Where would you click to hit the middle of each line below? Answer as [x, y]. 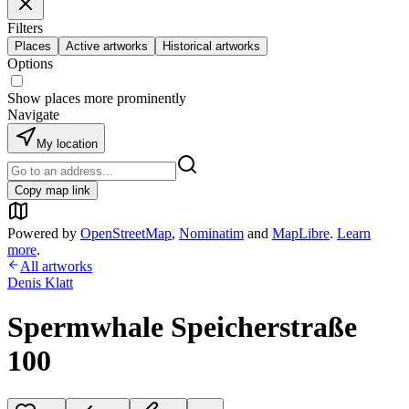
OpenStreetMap [126, 233]
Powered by [42, 233]
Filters [25, 28]
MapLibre [301, 233]
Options [30, 63]
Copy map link [52, 190]
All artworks [56, 266]
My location [67, 144]
